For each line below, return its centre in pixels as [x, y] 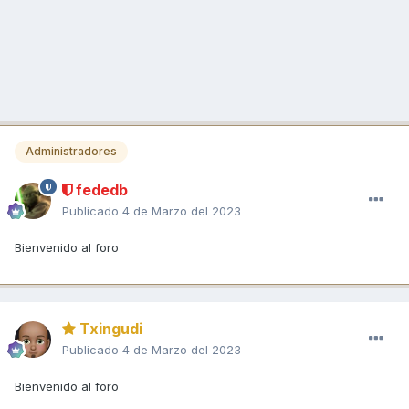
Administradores [71, 152]
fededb [100, 189]
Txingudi [109, 328]
